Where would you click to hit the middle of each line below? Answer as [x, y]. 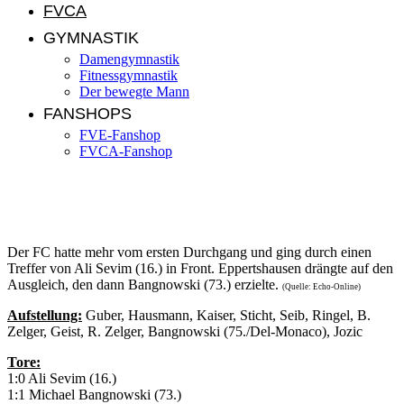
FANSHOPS [87, 114]
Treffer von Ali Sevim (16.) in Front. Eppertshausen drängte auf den [200, 269]
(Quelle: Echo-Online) [321, 287]
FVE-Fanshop [120, 135]
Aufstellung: [45, 316]
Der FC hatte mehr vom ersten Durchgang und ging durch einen [189, 252]
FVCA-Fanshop [126, 151]
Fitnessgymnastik [129, 76]
